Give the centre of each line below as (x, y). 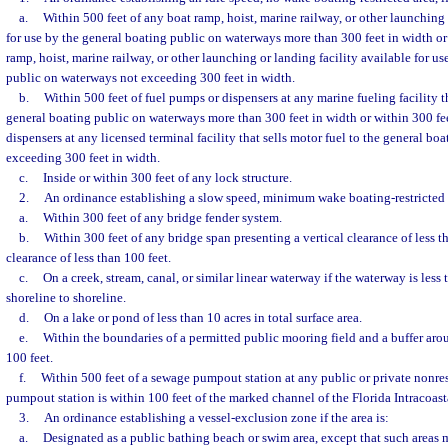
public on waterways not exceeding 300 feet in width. (150, 77)
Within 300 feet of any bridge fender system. (162, 217)
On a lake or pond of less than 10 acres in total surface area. (202, 317)
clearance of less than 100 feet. (88, 257)
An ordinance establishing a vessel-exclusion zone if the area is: (216, 417)
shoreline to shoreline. (66, 297)
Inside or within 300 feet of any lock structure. (167, 177)
